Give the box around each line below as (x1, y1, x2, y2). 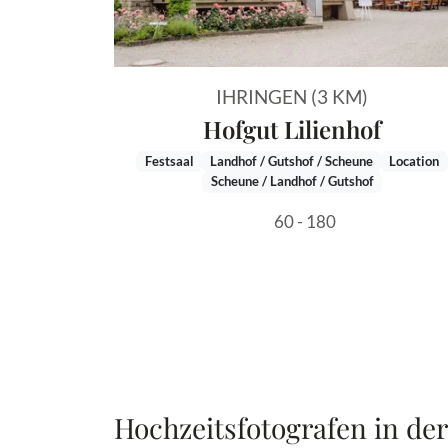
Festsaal (144, 153, 194, 169)
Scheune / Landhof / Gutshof (210, 174, 374, 190)
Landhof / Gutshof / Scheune (210, 153, 373, 169)
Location (389, 153, 440, 169)
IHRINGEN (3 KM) (216, 85, 368, 109)
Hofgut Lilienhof (203, 113, 381, 146)
